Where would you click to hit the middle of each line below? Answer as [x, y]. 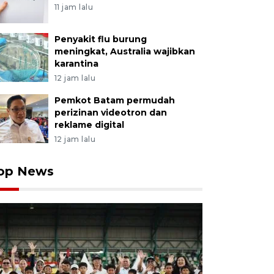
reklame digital [89, 125]
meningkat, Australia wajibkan [124, 51]
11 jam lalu [74, 7]
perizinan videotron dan [110, 113]
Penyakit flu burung [100, 39]
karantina [76, 64]
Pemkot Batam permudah [114, 100]
